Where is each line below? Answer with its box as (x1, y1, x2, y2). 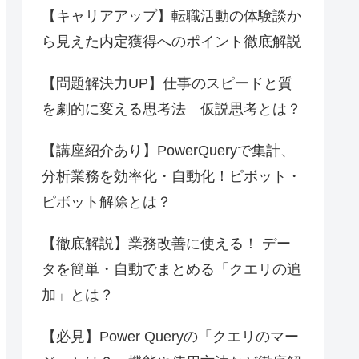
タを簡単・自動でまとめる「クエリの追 (42, 260, 301, 277)
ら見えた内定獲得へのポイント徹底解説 (42, 33, 301, 50)
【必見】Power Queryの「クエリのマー (42, 328, 299, 345)
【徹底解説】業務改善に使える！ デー (42, 235, 291, 252)
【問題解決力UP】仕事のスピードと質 (42, 75, 292, 91)
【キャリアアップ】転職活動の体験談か (42, 7, 301, 24)
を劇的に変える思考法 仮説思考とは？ (42, 100, 301, 117)
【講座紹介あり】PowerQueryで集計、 (42, 142, 295, 159)
